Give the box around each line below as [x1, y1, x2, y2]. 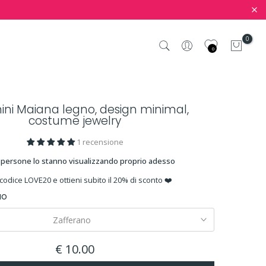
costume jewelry [28, 113, 121, 129]
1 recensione [76, 137, 123, 147]
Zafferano [53, 214, 91, 226]
